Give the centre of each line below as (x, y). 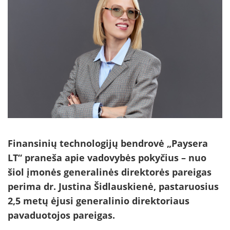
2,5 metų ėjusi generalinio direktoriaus (99, 201)
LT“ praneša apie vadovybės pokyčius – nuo (107, 158)
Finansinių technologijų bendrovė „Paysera (108, 143)
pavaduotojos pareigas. (61, 215)
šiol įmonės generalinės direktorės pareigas (110, 172)
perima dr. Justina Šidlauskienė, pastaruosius (113, 187)
